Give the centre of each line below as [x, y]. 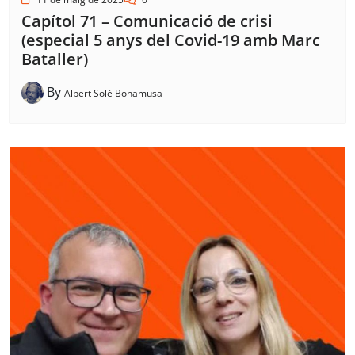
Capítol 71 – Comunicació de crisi [147, 21]
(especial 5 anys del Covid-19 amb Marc [171, 40]
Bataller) [55, 59]
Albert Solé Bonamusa [113, 93]
